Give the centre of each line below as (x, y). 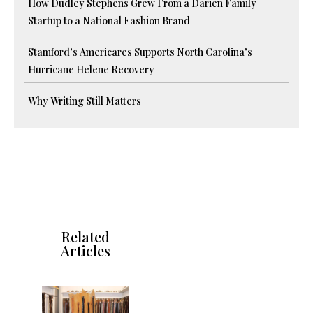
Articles (85, 250)
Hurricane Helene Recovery (91, 69)
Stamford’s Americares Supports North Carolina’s (140, 52)
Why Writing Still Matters (85, 101)
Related (85, 236)
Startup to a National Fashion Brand (109, 20)
